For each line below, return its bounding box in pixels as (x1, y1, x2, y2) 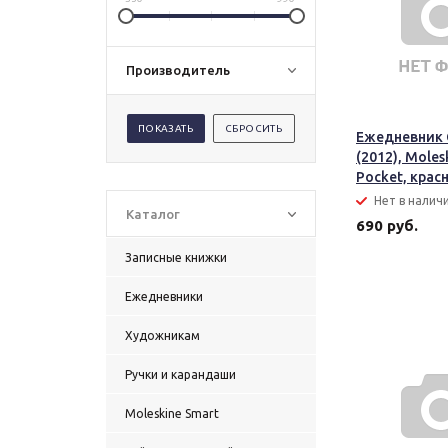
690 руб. (356, 217, 418, 234)
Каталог (126, 207, 180, 221)
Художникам (125, 329, 200, 342)
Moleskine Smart (125, 407, 219, 420)
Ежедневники (125, 290, 203, 303)
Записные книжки (125, 251, 227, 264)
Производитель (126, 63, 230, 77)
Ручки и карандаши (125, 368, 236, 381)
